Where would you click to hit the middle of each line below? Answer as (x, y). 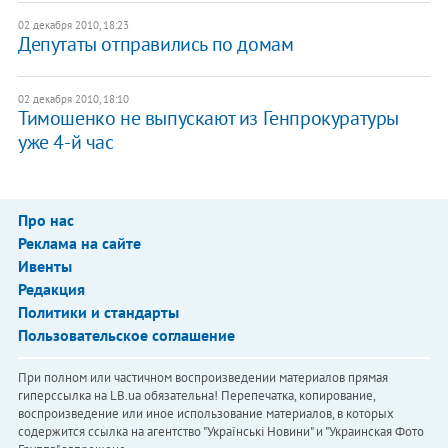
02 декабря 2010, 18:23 (73, 24)
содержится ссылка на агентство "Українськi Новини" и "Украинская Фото (220, 431)
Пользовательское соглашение (126, 334)
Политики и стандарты (98, 311)
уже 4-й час (65, 141)
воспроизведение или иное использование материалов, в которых (205, 413)
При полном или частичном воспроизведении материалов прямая (202, 377)
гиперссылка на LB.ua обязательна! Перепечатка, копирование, (196, 395)
